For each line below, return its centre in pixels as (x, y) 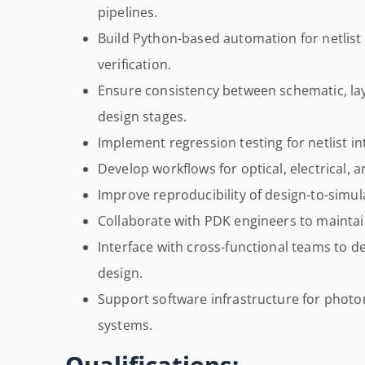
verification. (135, 65)
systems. (125, 325)
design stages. (143, 117)
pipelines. (128, 13)
